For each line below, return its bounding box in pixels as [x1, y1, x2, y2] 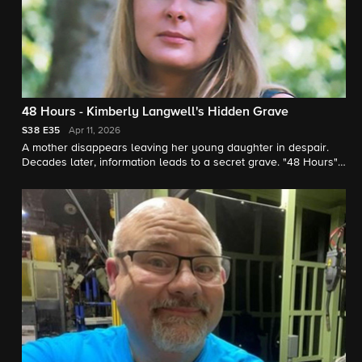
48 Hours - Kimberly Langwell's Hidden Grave [22, 106, 288, 120]
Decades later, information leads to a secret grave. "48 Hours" [22, 157, 338, 169]
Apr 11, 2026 [68, 126, 120, 137]
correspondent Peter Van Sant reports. [22, 171, 217, 183]
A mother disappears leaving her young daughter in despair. [22, 142, 329, 154]
